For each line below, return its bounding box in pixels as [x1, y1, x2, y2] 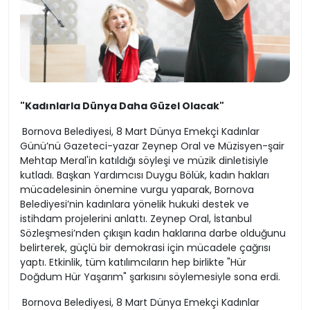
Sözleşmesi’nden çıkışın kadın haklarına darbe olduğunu [20, 226, 286, 241]
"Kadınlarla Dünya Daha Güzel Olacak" [20, 99, 224, 113]
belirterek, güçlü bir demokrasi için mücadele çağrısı [20, 241, 271, 255]
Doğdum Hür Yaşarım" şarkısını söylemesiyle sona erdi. [20, 270, 280, 284]
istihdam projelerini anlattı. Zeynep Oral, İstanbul [20, 212, 252, 226]
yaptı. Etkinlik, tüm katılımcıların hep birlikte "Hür [20, 255, 246, 270]
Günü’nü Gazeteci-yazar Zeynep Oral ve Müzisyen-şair [20, 139, 284, 154]
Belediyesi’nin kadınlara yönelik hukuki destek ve [20, 197, 249, 212]
